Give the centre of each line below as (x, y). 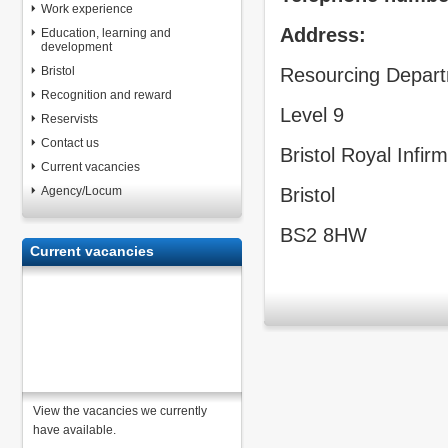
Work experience (87, 9)
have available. (74, 430)
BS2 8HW (323, 235)
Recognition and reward (106, 95)
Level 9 (312, 115)
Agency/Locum (81, 191)
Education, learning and (106, 33)
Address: (323, 35)
